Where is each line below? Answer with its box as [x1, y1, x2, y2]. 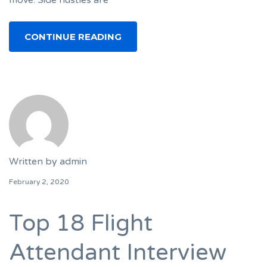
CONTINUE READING [24, 31, 122, 43]
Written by [9, 156, 60, 168]
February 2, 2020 [9, 178, 69, 187]
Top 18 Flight [9, 210, 153, 238]
